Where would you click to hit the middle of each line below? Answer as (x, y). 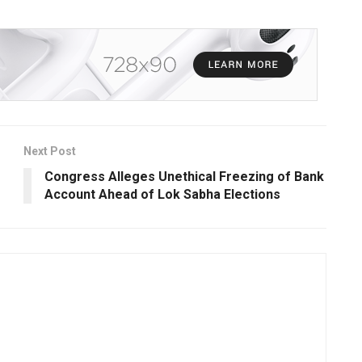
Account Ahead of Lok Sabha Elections (162, 194)
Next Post (50, 151)
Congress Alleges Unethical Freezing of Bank (184, 176)
